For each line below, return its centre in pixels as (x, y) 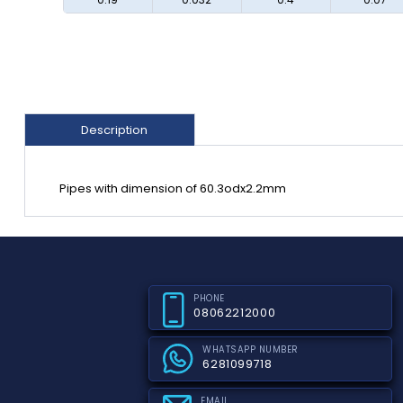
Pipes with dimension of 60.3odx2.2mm (173, 188)
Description (114, 130)
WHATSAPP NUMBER (251, 349)
